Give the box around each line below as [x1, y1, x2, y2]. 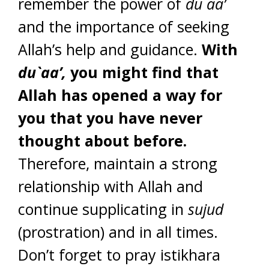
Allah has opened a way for [18, 85, 222, 105]
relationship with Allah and [18, 176, 203, 196]
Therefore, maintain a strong [18, 153, 217, 174]
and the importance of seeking [18, 16, 229, 37]
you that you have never [18, 107, 202, 128]
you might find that [66, 62, 219, 82]
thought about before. [18, 130, 187, 151]
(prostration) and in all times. [18, 222, 218, 242]
